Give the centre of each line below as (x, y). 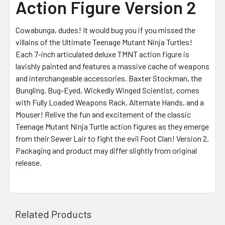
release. (29, 162)
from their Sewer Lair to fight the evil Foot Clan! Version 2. (112, 138)
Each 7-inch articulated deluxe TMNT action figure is (102, 54)
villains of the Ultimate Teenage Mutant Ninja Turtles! (104, 42)
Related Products (53, 214)
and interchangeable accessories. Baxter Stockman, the (109, 78)
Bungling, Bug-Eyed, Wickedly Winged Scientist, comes (107, 90)
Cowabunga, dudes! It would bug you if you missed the (105, 30)
